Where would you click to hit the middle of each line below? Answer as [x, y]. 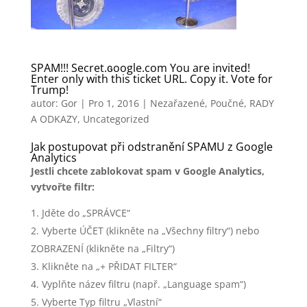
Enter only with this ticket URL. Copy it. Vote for [151, 78]
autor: [46, 103]
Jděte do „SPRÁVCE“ [86, 212]
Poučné [227, 103]
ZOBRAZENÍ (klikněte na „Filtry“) [102, 248]
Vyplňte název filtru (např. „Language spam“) [144, 284]
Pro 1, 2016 [113, 103]
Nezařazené [177, 103]
